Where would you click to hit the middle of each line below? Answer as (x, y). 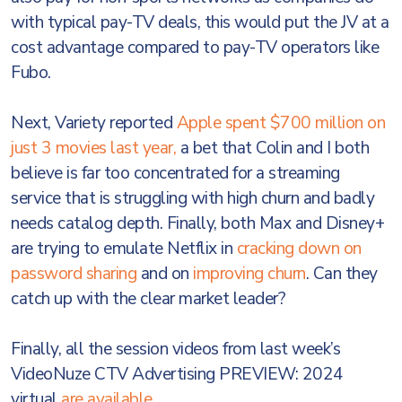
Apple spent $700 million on (280, 123)
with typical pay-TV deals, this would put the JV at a (200, 22)
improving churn (249, 274)
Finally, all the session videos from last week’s (175, 349)
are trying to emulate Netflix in (124, 249)
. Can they (341, 274)
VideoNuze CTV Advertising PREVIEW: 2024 (177, 374)
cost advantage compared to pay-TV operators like (195, 48)
